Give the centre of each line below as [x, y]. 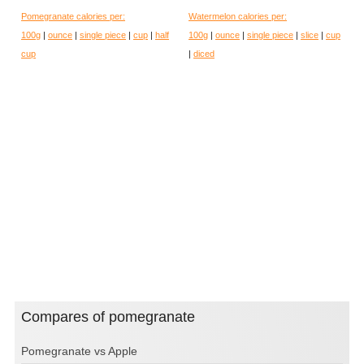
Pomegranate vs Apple [79, 351]
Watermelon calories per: [238, 16]
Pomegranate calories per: [73, 16]
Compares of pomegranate [113, 316]
